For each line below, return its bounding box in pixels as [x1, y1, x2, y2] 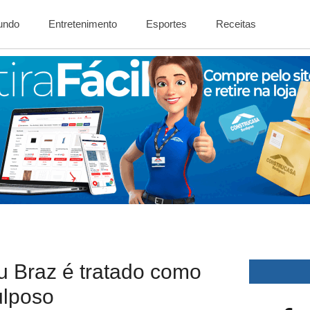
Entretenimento [48, 18, 118, 30]
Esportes [146, 18, 188, 30]
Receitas [216, 18, 257, 30]
